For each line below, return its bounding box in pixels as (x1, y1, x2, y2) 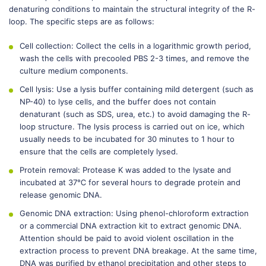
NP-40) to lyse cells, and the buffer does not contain (20, 97, 216, 106)
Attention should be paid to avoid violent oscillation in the (20, 233, 234, 243)
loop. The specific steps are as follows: (9, 17, 154, 26)
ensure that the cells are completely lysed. (20, 147, 178, 156)
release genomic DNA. (20, 190, 102, 199)
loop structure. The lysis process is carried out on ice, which (20, 122, 245, 131)
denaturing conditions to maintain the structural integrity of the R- (9, 4, 255, 14)
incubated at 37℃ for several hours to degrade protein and (20, 178, 240, 187)
